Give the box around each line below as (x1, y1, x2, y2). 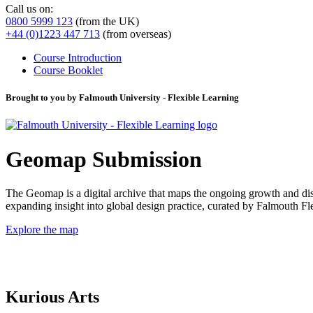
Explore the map (6, 224, 78, 236)
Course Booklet (34, 64, 103, 76)
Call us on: (6, 2, 53, 15)
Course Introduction (34, 51, 122, 64)
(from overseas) (100, 27, 171, 40)
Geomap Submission (6, 146, 202, 172)
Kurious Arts (6, 288, 99, 306)
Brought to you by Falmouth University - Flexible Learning (6, 92, 239, 103)
